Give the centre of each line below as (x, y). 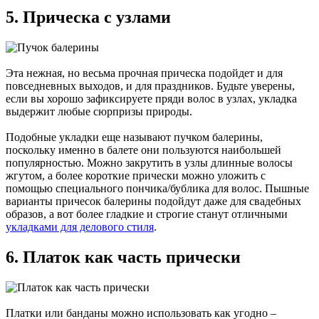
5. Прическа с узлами (88, 17)
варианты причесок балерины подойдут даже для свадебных (153, 201)
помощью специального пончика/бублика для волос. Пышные (157, 188)
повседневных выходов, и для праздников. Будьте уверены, (150, 85)
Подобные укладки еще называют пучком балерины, (134, 137)
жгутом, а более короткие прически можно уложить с (136, 175)
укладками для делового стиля (80, 226)
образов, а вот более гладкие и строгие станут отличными (147, 214)
